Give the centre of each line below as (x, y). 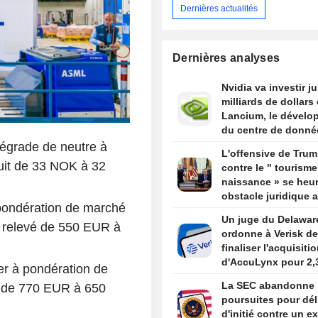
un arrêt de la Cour (266, 210)
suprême (242, 225)
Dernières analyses (226, 58)
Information (249, 159)
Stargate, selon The (268, 144)
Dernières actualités (219, 8)
